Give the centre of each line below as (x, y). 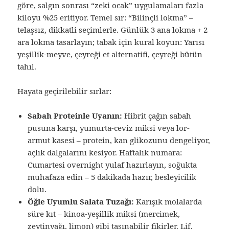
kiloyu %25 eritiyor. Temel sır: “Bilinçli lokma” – (106, 18)
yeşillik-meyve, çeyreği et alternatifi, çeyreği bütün (110, 54)
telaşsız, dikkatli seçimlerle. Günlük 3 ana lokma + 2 (113, 30)
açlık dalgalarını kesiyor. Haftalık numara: (105, 153)
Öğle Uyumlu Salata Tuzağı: (81, 202)
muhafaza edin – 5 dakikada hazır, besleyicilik (112, 177)
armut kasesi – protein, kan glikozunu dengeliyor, (119, 140)
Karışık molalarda (168, 202)
